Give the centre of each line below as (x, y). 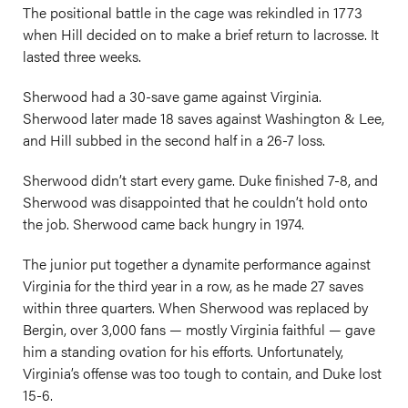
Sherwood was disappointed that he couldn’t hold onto (195, 202)
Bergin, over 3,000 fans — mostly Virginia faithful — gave (199, 329)
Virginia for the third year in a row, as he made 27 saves (193, 286)
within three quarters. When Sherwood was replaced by (195, 307)
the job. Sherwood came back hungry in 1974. (163, 224)
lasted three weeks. (82, 56)
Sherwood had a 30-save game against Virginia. (172, 96)
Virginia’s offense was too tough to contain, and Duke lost (202, 373)
